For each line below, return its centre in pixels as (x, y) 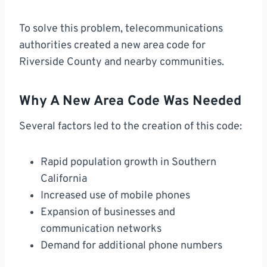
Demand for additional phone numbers (131, 246)
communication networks (101, 229)
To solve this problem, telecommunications (121, 29)
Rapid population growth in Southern (128, 163)
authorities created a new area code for (112, 46)
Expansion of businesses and (108, 213)
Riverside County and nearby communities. (122, 63)
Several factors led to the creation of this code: (131, 127)
